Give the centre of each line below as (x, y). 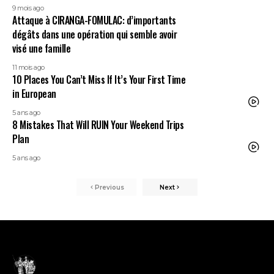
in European (34, 94)
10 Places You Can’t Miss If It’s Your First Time (99, 80)
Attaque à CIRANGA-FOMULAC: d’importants (94, 20)
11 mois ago (28, 67)
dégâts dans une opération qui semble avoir (94, 34)
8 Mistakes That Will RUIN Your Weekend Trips (98, 125)
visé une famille (41, 48)
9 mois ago (28, 8)
